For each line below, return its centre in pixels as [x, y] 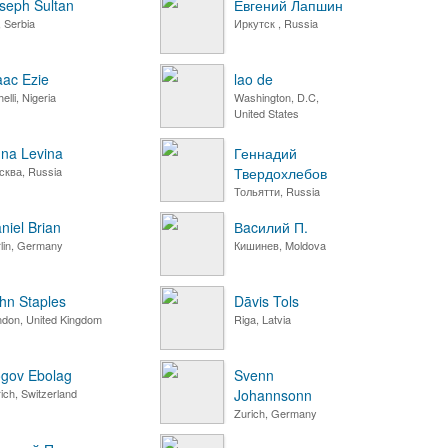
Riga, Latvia [262, 319]
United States [266, 113]
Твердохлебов [280, 173]
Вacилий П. [271, 227]
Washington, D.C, [276, 97]
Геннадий [265, 153]
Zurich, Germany [275, 413]
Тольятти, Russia [277, 191]
